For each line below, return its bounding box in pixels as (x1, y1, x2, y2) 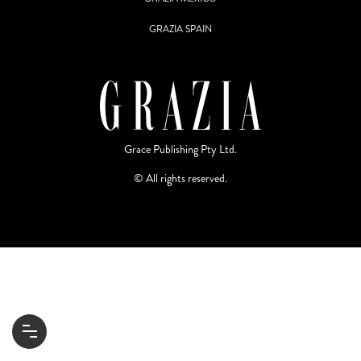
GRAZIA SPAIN (149, 22, 212, 36)
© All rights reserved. (134, 170, 227, 186)
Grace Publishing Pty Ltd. (124, 141, 237, 157)
